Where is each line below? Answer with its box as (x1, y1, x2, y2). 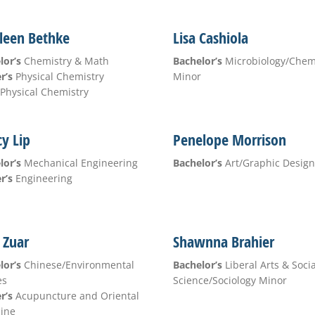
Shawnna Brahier (172, 231, 274, 252)
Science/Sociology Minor (172, 274, 287, 287)
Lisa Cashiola (172, 27, 248, 49)
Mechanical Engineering (20, 156, 138, 169)
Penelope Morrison (172, 129, 286, 150)
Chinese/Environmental (20, 258, 134, 271)
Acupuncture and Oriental (12, 289, 139, 302)
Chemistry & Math (20, 54, 109, 67)
